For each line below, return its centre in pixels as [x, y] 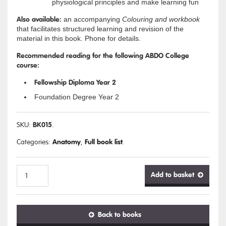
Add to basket [173, 175]
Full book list [104, 142]
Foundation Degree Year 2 [77, 97]
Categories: [35, 142]
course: [28, 65]
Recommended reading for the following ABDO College [103, 55]
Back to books [119, 214]
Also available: [39, 19]
